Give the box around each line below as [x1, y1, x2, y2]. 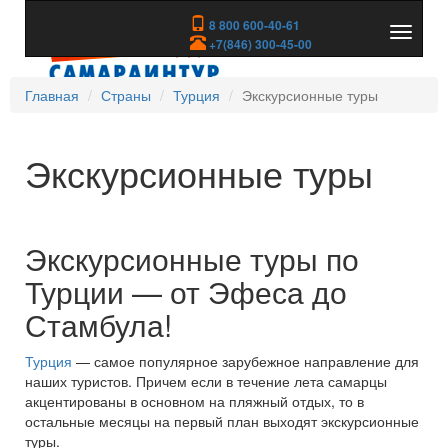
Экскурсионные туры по [25, 237, 359, 280]
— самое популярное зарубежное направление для [72, 351, 419, 371]
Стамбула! [25, 303, 172, 346]
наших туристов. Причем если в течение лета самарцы [25, 371, 387, 391]
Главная [25, 85, 79, 105]
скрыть [400, 44, 444, 64]
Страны [101, 85, 151, 105]
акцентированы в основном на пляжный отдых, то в [25, 391, 364, 411]
